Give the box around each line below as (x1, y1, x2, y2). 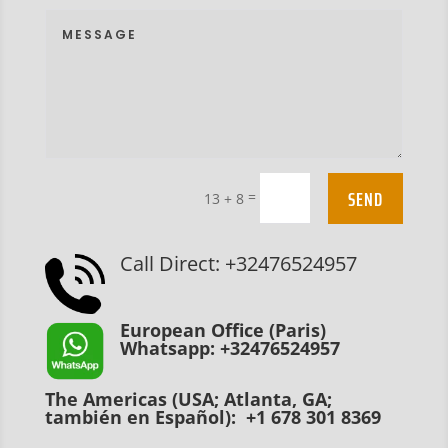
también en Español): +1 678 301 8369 (44, 405, 381, 430)
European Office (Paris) (119, 318, 326, 343)
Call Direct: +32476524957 (119, 250, 357, 278)
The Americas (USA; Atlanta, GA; (44, 387, 332, 412)
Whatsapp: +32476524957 (119, 336, 340, 361)
